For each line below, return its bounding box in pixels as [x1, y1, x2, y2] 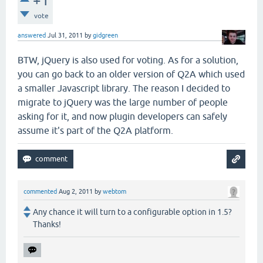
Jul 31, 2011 [48, 32, 83, 39]
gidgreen [93, 32, 118, 39]
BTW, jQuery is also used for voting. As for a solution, [18, 55, 238, 65]
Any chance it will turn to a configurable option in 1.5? [33, 207, 232, 217]
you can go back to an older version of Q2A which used [18, 69, 245, 79]
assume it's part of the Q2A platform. [18, 125, 173, 136]
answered [18, 32, 46, 39]
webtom [103, 188, 126, 195]
